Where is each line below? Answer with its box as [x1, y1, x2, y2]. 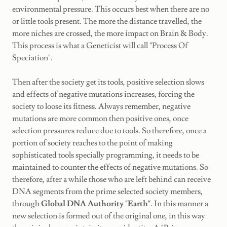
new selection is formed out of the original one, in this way [12, 210, 205, 221]
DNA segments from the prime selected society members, [12, 186, 203, 197]
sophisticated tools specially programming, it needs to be [12, 149, 199, 160]
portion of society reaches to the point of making [12, 137, 173, 148]
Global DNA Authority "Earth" [41, 198, 150, 209]
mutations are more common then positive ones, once [12, 113, 188, 124]
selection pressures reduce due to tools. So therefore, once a [12, 125, 207, 136]
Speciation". [12, 52, 54, 63]
